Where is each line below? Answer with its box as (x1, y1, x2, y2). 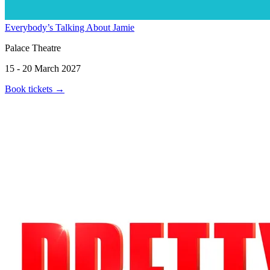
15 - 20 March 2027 (5, 63, 81, 74)
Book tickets (5, 83, 55, 94)
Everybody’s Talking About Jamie (5, 22, 134, 33)
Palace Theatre (5, 42, 61, 53)
